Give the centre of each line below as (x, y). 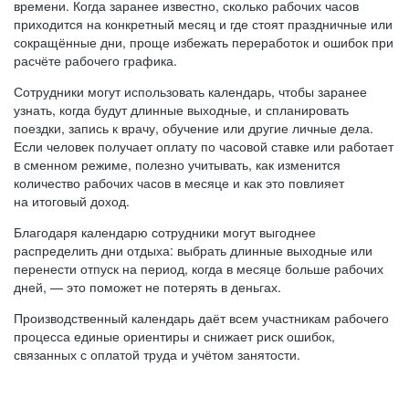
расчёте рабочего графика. (95, 60)
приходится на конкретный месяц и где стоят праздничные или (203, 24)
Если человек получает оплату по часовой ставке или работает (204, 146)
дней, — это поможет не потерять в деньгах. (147, 287)
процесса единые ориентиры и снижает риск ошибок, (174, 336)
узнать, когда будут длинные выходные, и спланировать (181, 110)
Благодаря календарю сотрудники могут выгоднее (165, 232)
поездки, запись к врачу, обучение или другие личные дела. (194, 128)
